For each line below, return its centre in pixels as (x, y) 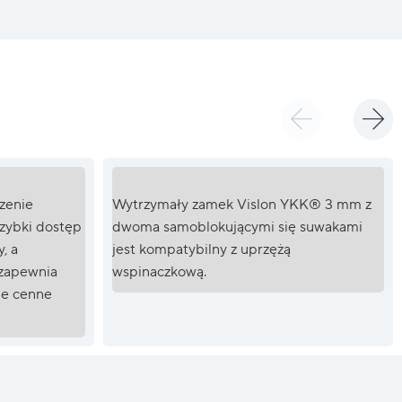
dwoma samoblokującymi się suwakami (237, 227)
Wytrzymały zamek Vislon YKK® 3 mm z (241, 204)
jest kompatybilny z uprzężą (201, 249)
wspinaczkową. (159, 271)
